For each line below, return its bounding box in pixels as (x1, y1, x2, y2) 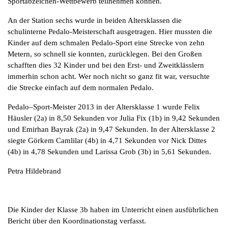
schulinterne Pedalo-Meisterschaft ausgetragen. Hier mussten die (8, 27, 212, 36)
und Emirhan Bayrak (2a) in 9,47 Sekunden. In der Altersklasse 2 (8, 125, 215, 133)
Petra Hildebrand (8, 166, 61, 175)
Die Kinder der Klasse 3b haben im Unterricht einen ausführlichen (8, 205, 218, 214)
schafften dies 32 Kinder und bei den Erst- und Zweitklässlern (8, 61, 204, 69)
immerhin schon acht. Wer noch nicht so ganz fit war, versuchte (8, 72, 210, 80)
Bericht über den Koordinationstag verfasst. (8, 216, 146, 225)
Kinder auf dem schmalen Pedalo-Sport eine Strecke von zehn (8, 38, 205, 47)
